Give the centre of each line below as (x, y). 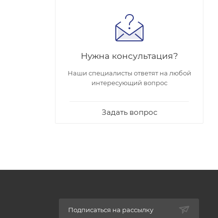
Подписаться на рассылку (110, 209)
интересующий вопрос (129, 82)
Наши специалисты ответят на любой (129, 73)
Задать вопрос (129, 112)
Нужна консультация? (129, 55)
